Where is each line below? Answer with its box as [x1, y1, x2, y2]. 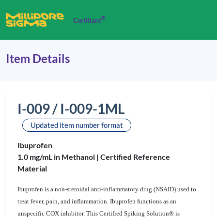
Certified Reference [100, 152, 170, 161]
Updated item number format [31, 121, 123, 129]
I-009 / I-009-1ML [17, 100, 124, 117]
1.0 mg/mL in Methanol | [17, 152, 100, 161]
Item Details [6, 51, 70, 65]
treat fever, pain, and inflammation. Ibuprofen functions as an [17, 198, 176, 205]
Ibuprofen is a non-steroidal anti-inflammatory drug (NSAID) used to [17, 186, 196, 193]
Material [17, 164, 47, 173]
